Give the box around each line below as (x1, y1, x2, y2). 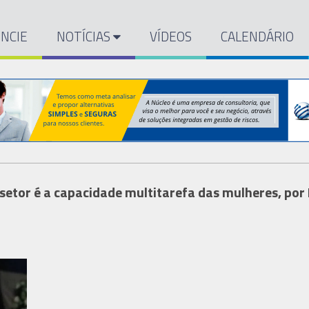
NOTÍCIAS (57, 26, 114, 46)
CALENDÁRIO (221, 26, 295, 46)
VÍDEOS (150, 26, 192, 46)
